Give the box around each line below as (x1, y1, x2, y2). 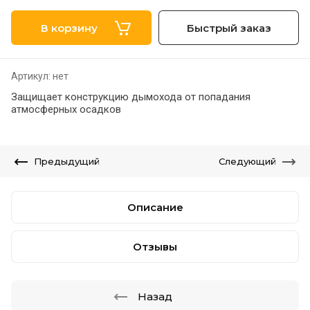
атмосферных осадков (11, 103, 121, 116)
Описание (127, 201, 183, 214)
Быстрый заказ (186, 21, 271, 35)
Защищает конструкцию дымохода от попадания (11, 91, 250, 103)
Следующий (219, 156, 276, 167)
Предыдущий (34, 156, 100, 167)
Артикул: (11, 71, 51, 82)
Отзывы (133, 240, 177, 253)
